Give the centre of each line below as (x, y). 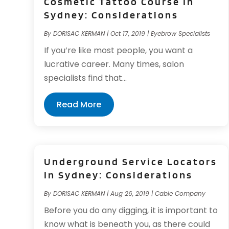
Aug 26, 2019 (130, 193)
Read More (79, 105)
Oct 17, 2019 (128, 34)
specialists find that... (86, 78)
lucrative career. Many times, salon (114, 64)
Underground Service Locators (131, 161)
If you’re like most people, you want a (119, 51)
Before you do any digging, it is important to (131, 210)
